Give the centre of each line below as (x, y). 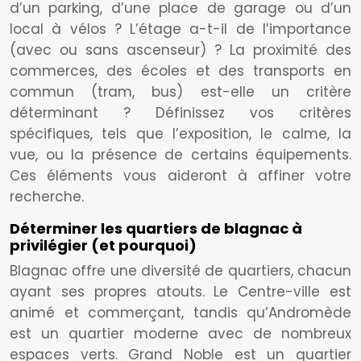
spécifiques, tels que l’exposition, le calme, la (180, 134)
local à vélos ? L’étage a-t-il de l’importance (180, 29)
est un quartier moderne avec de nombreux (180, 334)
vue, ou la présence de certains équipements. (180, 155)
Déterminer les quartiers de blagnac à (156, 228)
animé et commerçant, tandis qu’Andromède (180, 313)
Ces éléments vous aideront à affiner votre (180, 176)
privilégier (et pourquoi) (103, 245)
